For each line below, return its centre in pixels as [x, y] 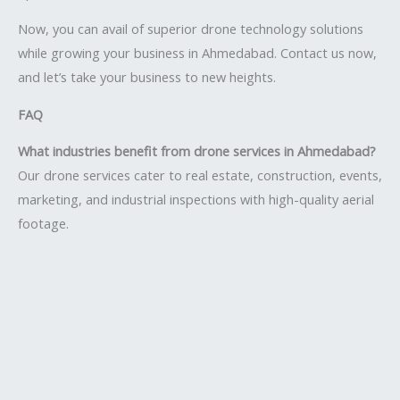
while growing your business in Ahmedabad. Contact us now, [197, 53]
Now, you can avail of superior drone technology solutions [191, 29]
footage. [43, 224]
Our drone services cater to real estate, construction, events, [200, 175]
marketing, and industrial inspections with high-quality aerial [196, 200]
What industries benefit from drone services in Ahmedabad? [197, 151]
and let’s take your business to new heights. [147, 77]
